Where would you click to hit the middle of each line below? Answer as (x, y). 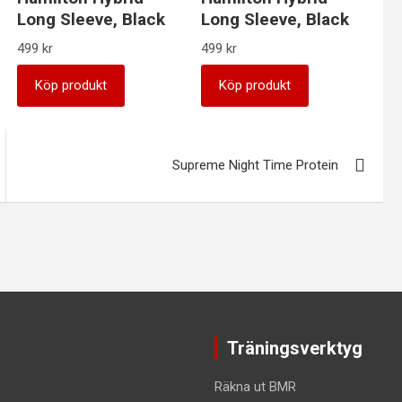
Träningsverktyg (295, 348)
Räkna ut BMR (255, 387)
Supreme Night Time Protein (256, 166)
